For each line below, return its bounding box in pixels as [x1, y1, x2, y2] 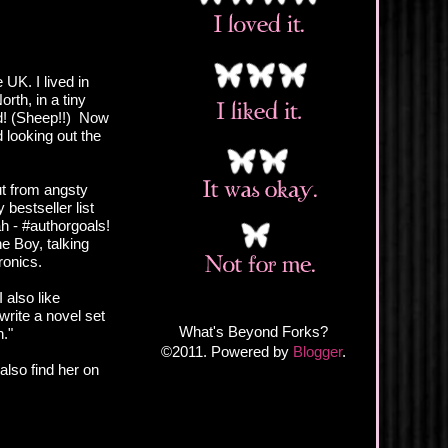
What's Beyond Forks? [179, 322, 328, 340]
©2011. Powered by [161, 342, 293, 360]
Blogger [293, 342, 342, 360]
